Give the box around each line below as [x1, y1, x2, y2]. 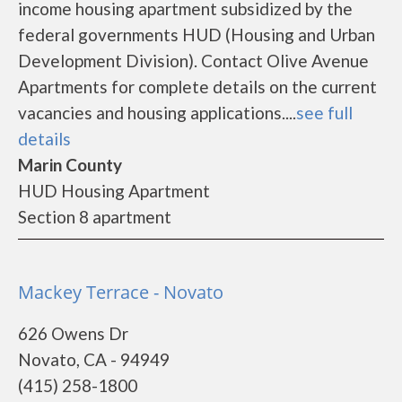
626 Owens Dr [18, 323, 128, 344]
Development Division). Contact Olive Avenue [18, 50, 369, 71]
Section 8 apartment [18, 206, 171, 227]
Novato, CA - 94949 [18, 349, 170, 370]
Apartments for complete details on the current [18, 76, 377, 97]
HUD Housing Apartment [18, 180, 210, 201]
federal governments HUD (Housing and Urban [18, 24, 375, 45]
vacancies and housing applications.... [18, 102, 296, 123]
